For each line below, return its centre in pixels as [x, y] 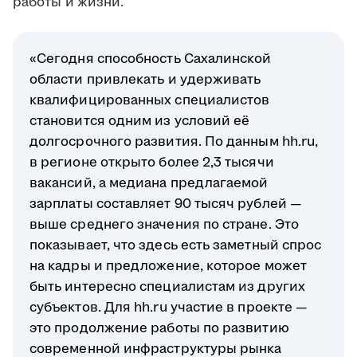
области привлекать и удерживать [145, 79]
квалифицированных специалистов [150, 100]
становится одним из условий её [140, 121]
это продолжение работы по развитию [159, 328]
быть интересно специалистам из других [167, 286]
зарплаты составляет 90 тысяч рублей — [166, 204]
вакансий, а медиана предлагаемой [149, 183]
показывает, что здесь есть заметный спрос [176, 245]
